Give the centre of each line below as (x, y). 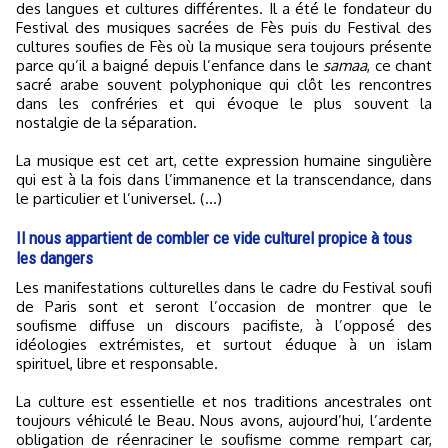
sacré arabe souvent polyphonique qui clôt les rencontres (224, 84)
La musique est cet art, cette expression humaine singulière (224, 160)
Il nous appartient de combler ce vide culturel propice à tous (214, 237)
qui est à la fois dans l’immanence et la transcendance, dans (224, 179)
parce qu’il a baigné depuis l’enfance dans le (170, 65)
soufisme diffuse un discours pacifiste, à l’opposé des (224, 325)
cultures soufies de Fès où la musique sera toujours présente (224, 46)
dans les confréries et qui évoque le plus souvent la (224, 103)
